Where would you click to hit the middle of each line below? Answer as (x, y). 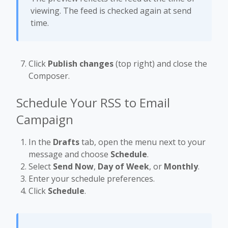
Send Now (73, 166)
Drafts (66, 142)
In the (41, 142)
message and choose (69, 154)
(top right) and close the (160, 63)
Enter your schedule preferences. (92, 178)
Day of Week (123, 166)
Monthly (181, 166)
